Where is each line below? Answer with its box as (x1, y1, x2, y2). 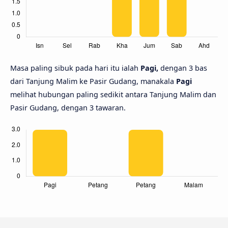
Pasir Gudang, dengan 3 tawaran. (10, 103, 126, 113)
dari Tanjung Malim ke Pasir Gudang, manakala (10, 76, 176, 87)
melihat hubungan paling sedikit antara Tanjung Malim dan (10, 90, 216, 100)
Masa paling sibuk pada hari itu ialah (10, 63, 140, 73)
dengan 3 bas (158, 63, 207, 73)
